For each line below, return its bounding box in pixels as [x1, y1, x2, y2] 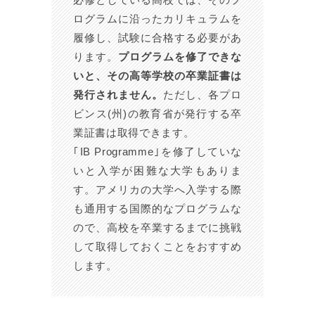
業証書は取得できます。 [73, 127, 195, 139]
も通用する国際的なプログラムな [73, 202, 242, 215]
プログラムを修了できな [118, 51, 242, 63]
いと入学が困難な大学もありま [73, 165, 242, 177]
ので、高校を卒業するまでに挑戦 [73, 221, 242, 234]
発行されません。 [73, 89, 164, 101]
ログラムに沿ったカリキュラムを [73, 13, 242, 25]
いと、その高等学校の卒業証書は [73, 70, 242, 82]
